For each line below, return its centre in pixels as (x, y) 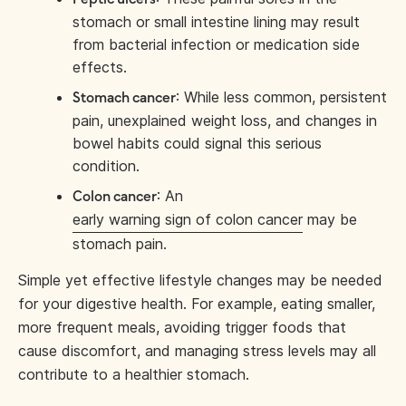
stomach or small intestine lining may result (216, 21)
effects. (100, 67)
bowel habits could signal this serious (197, 143)
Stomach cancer (124, 98)
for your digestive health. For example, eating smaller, (197, 303)
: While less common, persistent (281, 97)
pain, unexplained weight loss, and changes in (225, 120)
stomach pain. (122, 243)
